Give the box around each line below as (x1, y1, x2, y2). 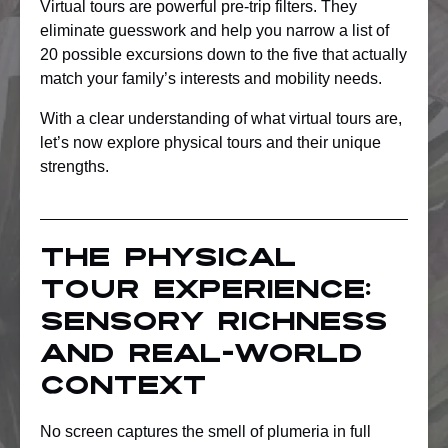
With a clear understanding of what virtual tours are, (40, 110, 402, 127)
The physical (40, 248, 296, 272)
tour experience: (40, 280, 370, 304)
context (40, 376, 206, 400)
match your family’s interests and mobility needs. (40, 70, 382, 87)
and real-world (40, 344, 362, 368)
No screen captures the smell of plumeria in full (40, 423, 371, 440)
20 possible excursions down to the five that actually (40, 46, 407, 63)
